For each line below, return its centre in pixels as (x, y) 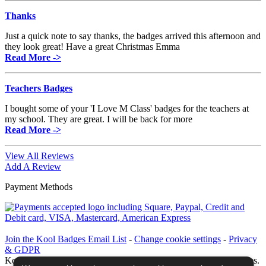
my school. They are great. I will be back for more (99, 119)
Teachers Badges (39, 88)
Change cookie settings (178, 239)
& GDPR (23, 249)
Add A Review (33, 166)
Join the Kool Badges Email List (66, 239)
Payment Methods (39, 186)
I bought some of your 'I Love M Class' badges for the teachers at (127, 108)
